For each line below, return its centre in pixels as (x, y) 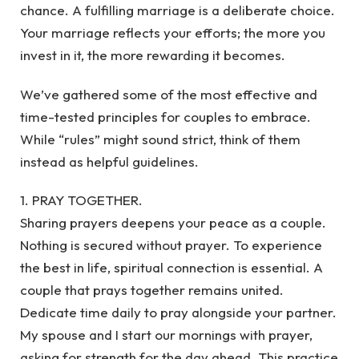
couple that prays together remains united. (152, 290)
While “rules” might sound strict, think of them (160, 139)
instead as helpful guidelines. (109, 161)
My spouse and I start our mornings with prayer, (166, 335)
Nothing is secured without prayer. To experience (171, 245)
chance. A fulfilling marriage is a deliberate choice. (177, 10)
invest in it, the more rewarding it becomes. (153, 55)
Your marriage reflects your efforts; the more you (173, 33)
